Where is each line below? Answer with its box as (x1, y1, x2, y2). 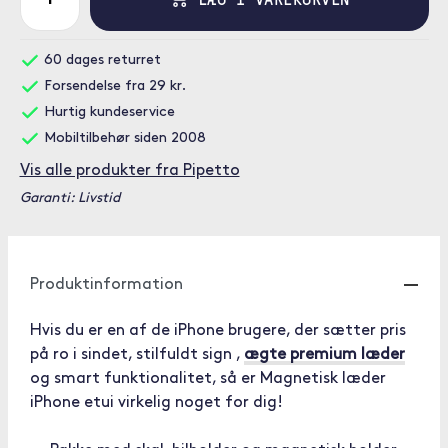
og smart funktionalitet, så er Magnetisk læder (30, 371, 386, 387)
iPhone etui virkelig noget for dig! (30, 395, 283, 411)
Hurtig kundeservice (39, 105, 175, 120)
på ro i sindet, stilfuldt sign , (30, 347, 244, 363)
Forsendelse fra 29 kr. (39, 79, 186, 94)
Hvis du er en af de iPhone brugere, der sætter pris (30, 323, 406, 339)
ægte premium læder (244, 347, 405, 363)
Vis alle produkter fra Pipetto (19, 163, 240, 179)
